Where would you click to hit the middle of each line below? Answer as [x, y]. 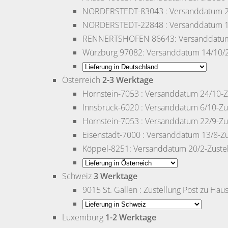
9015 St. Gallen [110, 190]
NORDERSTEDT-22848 [123, 25]
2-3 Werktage [128, 80]
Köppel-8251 [106, 149]
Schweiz [77, 176]
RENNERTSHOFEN [116, 39]
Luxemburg [83, 218]
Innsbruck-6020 [111, 108]
